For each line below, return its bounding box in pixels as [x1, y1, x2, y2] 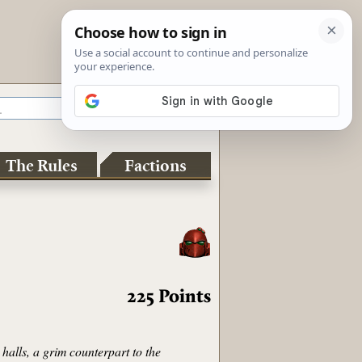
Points [158, 288, 212, 307]
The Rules [6, 155, 78, 176]
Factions [124, 155, 187, 176]
